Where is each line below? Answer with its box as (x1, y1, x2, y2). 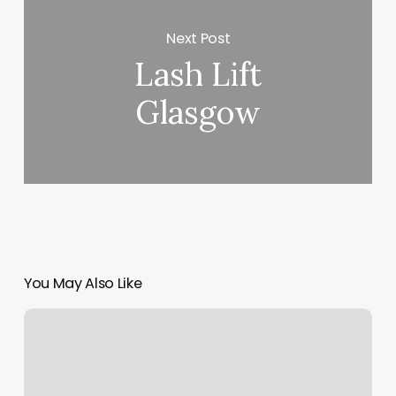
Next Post (166, 27, 231, 49)
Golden (22, 309, 67, 328)
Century (22, 331, 73, 349)
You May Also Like (23, 273, 142, 294)
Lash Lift (134, 54, 263, 95)
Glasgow (135, 92, 262, 133)
